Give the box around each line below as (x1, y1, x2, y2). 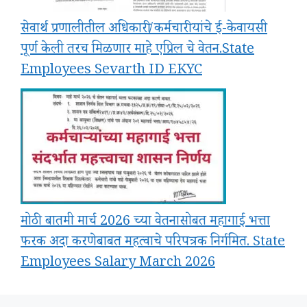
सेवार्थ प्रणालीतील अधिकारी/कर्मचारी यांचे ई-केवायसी (21, 19, 267, 41)
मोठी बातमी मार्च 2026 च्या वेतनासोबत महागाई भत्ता (21, 211, 270, 234)
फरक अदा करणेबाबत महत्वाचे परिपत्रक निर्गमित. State (21, 232, 285, 254)
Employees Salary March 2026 (21, 252, 215, 275)
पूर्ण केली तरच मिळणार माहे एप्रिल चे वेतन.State (21, 39, 254, 62)
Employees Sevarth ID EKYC (21, 60, 202, 82)
